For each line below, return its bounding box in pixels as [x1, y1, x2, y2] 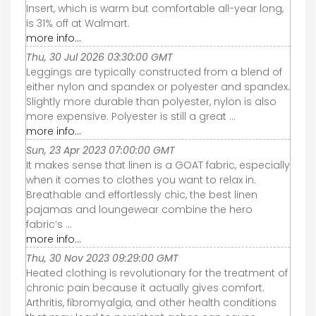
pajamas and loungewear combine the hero [26, 202, 253, 217]
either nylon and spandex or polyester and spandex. [26, 79, 290, 94]
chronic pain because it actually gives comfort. [26, 280, 265, 295]
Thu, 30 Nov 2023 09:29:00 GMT [26, 250, 178, 265]
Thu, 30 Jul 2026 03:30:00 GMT [26, 49, 173, 64]
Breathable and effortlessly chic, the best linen [26, 187, 257, 202]
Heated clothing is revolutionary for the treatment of [26, 265, 288, 280]
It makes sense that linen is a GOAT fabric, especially [26, 157, 290, 172]
